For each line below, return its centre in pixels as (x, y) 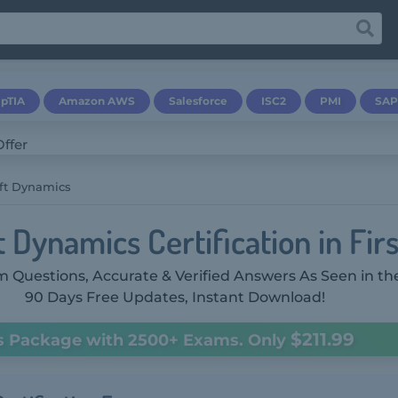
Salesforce (198, 101)
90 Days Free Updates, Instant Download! (175, 297)
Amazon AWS (97, 101)
